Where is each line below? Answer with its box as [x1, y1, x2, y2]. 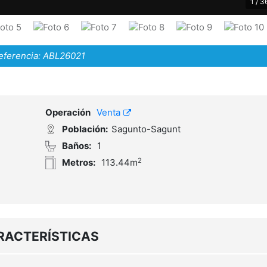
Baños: [61, 140, 91, 152]
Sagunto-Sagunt [111, 123, 181, 135]
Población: [61, 123, 108, 135]
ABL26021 [42, 50, 85, 62]
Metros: [61, 157, 95, 169]
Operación [45, 107, 91, 119]
